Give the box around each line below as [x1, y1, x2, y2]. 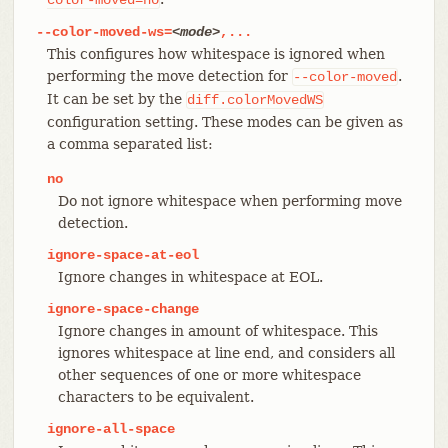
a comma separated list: [46, 135, 213, 152]
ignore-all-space [46, 420, 175, 437]
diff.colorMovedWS [186, 91, 323, 108]
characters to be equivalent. [57, 388, 254, 405]
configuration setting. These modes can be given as [46, 113, 403, 130]
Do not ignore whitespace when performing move [57, 192, 402, 209]
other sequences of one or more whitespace [57, 366, 361, 383]
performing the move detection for [46, 67, 292, 84]
